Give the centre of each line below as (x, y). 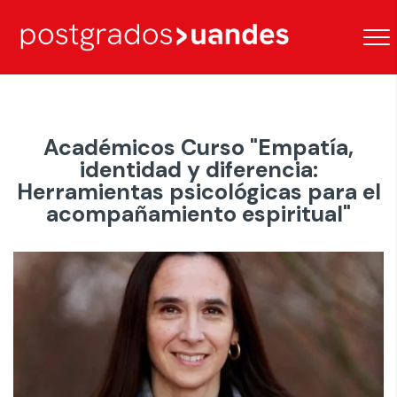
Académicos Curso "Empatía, (198, 148)
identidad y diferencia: (198, 170)
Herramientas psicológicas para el (198, 192)
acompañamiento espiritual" (198, 214)
